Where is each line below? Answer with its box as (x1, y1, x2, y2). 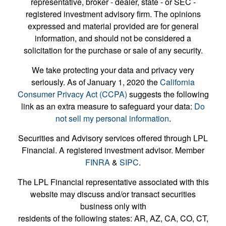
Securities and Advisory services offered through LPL (18, 132, 208, 144)
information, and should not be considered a (35, 32, 191, 44)
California (160, 76, 195, 88)
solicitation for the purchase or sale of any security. (23, 44, 203, 56)
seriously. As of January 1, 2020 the (31, 76, 160, 88)
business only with (80, 200, 146, 212)
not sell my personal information (55, 112, 169, 124)
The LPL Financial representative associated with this (17, 176, 209, 188)
